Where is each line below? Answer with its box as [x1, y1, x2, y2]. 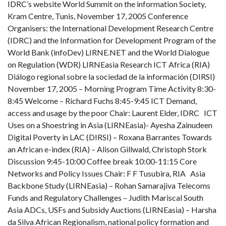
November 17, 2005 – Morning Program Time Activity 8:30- [8, 83, 216, 93]
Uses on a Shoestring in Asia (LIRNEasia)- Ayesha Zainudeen [8, 120, 212, 130]
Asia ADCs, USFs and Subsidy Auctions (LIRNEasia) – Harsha [8, 204, 216, 214]
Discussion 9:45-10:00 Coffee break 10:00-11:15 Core [8, 156, 197, 166]
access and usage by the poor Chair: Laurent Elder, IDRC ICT [8, 107, 217, 118]
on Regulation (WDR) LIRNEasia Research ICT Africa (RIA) [8, 59, 210, 69]
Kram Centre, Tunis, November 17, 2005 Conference [8, 11, 188, 21]
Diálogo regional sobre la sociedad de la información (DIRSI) [8, 71, 215, 81]
